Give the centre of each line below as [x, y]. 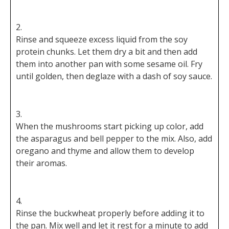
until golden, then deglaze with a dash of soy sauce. [114, 76]
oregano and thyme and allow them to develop [105, 151]
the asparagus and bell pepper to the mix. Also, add [114, 139]
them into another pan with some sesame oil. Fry [109, 64]
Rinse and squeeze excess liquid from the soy [102, 40]
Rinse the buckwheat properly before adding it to [110, 213]
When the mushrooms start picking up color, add [110, 127]
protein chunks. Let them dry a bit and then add [107, 52]
